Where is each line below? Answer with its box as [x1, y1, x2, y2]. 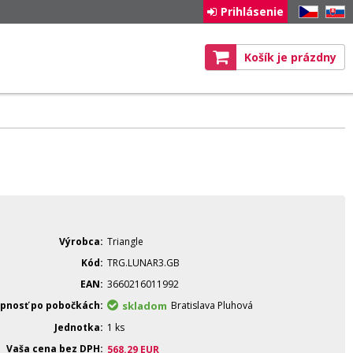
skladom [122, 298, 167, 313]
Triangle [107, 234, 143, 248]
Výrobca [59, 234, 100, 248]
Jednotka [54, 320, 100, 334]
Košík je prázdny [244, 50, 336, 65]
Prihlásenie [221, 4, 284, 19]
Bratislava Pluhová [171, 298, 253, 312]
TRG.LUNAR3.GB [107, 255, 180, 269]
